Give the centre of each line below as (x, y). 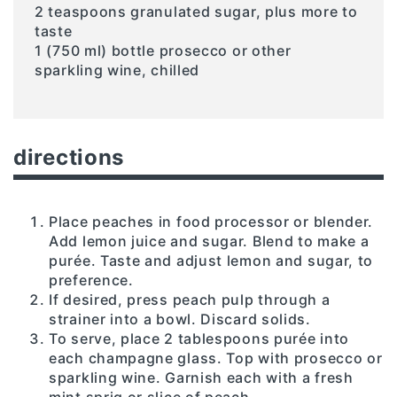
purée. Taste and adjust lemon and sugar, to (211, 260)
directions (69, 157)
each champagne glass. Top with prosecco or (216, 358)
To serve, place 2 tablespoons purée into (199, 338)
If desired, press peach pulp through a (190, 299)
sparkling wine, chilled (117, 70)
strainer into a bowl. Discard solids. (180, 319)
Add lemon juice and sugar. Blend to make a (209, 241)
